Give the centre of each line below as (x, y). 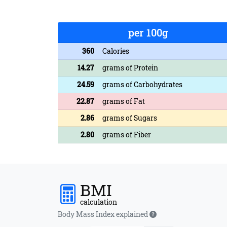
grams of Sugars (130, 118)
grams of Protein (130, 67)
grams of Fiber (127, 134)
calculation (99, 202)
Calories (116, 51)
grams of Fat (124, 101)
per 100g (148, 32)
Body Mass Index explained (104, 214)
